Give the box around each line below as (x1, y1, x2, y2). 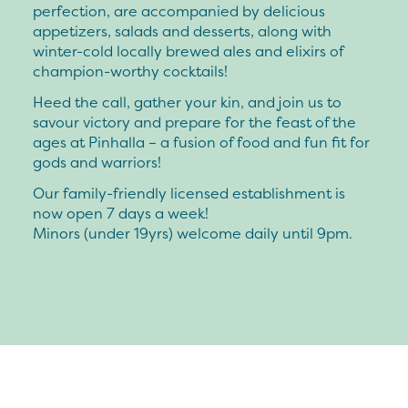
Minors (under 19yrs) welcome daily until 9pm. (33, 222, 352, 243)
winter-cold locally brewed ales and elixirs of (33, 40, 343, 61)
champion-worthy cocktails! (33, 60, 228, 81)
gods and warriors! (33, 151, 161, 172)
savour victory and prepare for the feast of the (33, 111, 356, 132)
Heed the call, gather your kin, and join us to (33, 91, 342, 112)
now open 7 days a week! (33, 202, 209, 223)
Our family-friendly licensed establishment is (33, 182, 345, 203)
